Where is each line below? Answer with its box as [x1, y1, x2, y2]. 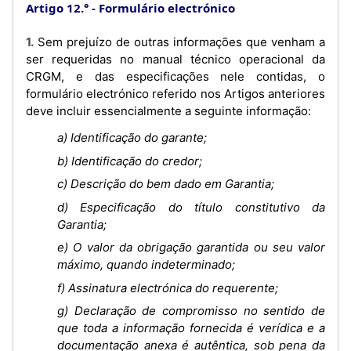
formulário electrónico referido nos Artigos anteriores [26, 86, 325, 101]
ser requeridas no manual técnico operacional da [26, 52, 325, 67]
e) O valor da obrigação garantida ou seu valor [57, 240, 325, 255]
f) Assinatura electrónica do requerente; [57, 280, 278, 295]
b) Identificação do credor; [57, 153, 202, 168]
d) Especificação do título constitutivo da [57, 199, 325, 215]
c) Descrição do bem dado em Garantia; [57, 176, 274, 191]
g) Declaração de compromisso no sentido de [57, 303, 325, 318]
